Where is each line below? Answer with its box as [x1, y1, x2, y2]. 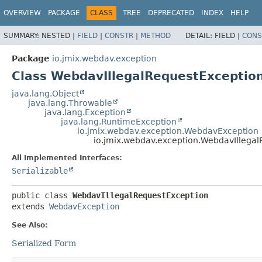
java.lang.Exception [44, 107, 126, 117]
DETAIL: [185, 31, 215, 40]
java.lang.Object [12, 88, 79, 98]
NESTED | [42, 31, 77, 40]
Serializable [12, 166, 68, 175]
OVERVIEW [4, 9, 41, 17]
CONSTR [105, 31, 133, 40]
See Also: [12, 220, 48, 229]
